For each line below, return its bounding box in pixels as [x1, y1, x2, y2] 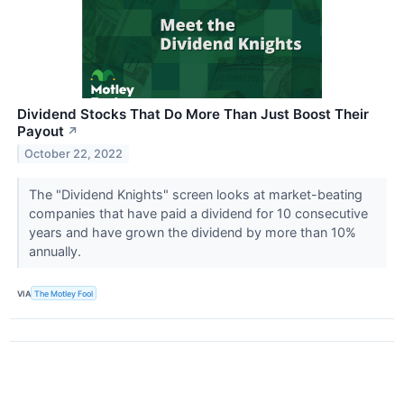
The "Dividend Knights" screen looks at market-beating [28, 187, 363, 203]
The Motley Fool [34, 288, 94, 298]
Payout [17, 123, 64, 141]
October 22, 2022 [24, 147, 124, 161]
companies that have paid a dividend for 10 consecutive [28, 206, 368, 222]
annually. [28, 243, 85, 260]
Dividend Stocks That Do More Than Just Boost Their [17, 106, 369, 124]
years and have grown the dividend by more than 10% [28, 225, 356, 241]
